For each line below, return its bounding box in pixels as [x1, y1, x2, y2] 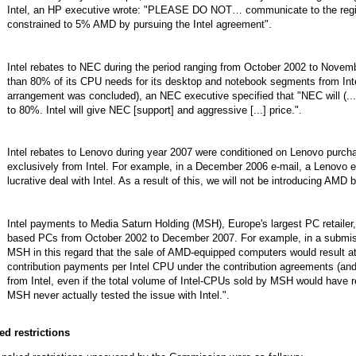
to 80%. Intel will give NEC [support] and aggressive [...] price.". [6, 103, 302, 116]
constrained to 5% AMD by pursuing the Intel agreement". [6, 17, 272, 30]
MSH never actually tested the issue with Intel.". [6, 289, 230, 302]
